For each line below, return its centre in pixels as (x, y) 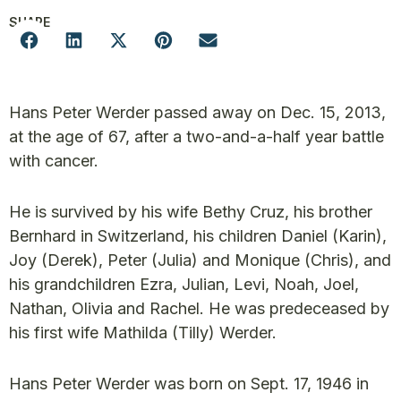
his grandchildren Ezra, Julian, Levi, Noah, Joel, (184, 284)
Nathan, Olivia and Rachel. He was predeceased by (199, 308)
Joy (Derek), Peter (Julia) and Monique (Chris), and (200, 260)
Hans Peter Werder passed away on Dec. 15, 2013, (197, 112)
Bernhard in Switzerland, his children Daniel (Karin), (198, 236)
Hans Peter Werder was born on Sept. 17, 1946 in (189, 384)
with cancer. (54, 161)
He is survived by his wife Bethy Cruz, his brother (191, 212)
